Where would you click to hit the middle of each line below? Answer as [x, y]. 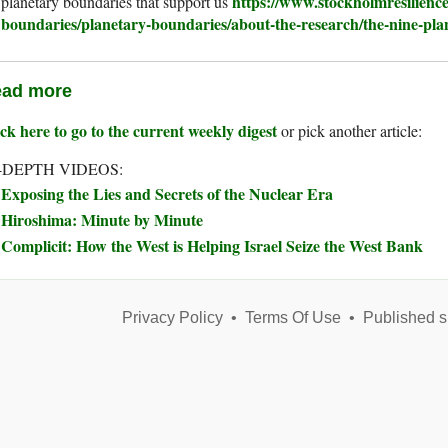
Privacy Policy [172, 318]
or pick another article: [349, 131]
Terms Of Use [292, 318]
